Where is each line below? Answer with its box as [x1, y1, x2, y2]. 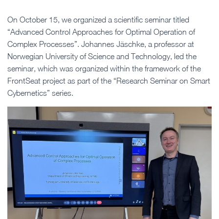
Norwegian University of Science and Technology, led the [7, 52, 197, 61]
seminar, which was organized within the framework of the [7, 64, 201, 73]
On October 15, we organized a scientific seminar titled [7, 15, 189, 24]
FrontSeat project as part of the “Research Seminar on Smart [7, 76, 210, 85]
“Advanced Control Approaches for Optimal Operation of [7, 27, 195, 36]
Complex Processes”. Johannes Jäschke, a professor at [7, 40, 194, 48]
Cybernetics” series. [7, 88, 73, 97]
